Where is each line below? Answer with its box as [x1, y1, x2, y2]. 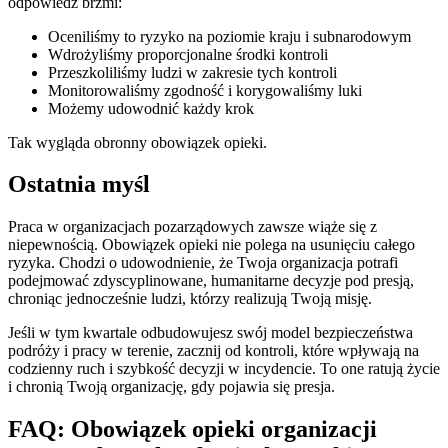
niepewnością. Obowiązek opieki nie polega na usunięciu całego [8, 236, 415, 254]
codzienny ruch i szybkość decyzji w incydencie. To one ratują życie [8, 360, 440, 378]
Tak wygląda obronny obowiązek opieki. [8, 133, 267, 151]
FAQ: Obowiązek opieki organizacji [8, 416, 377, 443]
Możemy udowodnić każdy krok [48, 99, 254, 117]
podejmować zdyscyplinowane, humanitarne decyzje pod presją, [8, 272, 414, 290]
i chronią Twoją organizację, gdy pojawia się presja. [8, 378, 335, 396]
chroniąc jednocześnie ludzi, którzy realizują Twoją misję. [8, 290, 372, 308]
